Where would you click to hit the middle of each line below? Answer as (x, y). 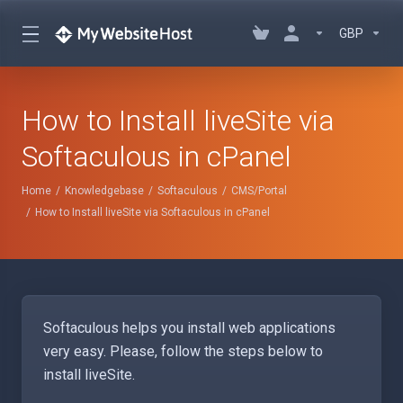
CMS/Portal (259, 191)
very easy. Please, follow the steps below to (183, 351)
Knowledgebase (104, 191)
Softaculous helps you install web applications (189, 328)
